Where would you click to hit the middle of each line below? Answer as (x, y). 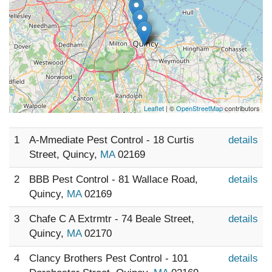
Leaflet (154, 108)
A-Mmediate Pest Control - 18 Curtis (112, 140)
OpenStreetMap (199, 108)
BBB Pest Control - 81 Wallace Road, (114, 179)
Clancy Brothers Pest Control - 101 (109, 258)
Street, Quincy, (65, 155)
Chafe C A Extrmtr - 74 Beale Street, (112, 219)
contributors (241, 108)
